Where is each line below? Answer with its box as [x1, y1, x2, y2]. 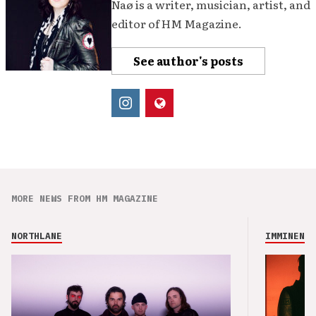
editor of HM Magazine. [111, 15, 242, 32]
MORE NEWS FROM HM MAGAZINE [11, 193, 158, 205]
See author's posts [133, 52, 243, 69]
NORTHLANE [11, 230, 62, 242]
